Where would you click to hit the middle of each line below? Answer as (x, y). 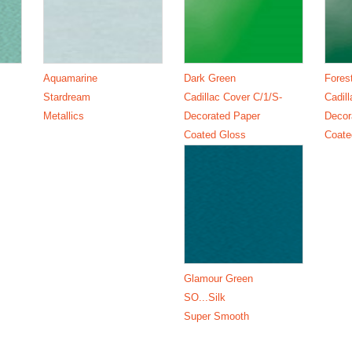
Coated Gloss (215, 134)
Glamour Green (218, 278)
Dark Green (210, 78)
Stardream (66, 97)
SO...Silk (205, 297)
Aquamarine (70, 78)
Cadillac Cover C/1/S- (233, 97)
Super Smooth (216, 316)
